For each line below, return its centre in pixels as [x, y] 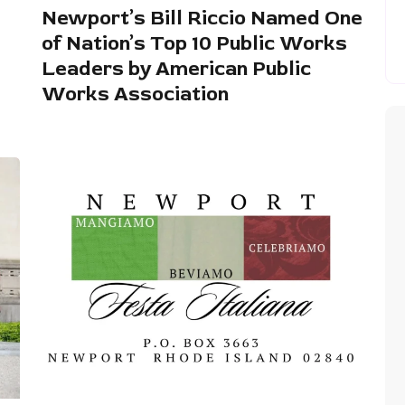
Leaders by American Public [176, 68]
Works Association [135, 94]
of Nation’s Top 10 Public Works [194, 43]
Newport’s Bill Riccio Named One [202, 18]
